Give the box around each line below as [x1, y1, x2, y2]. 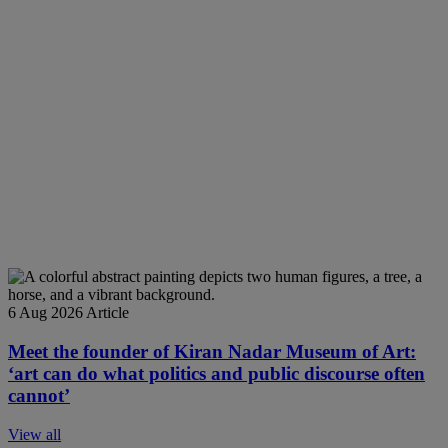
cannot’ [8, 384, 70, 406]
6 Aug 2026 [8, 304, 83, 322]
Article [86, 304, 129, 322]
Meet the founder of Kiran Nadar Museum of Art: [8, 340, 416, 362]
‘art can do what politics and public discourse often [8, 362, 425, 384]
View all [8, 425, 61, 443]
